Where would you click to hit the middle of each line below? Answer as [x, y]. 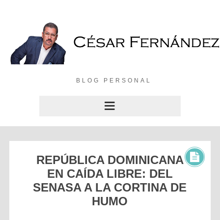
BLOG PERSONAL [114, 80]
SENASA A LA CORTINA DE [110, 187]
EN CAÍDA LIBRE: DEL [110, 173]
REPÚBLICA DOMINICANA [110, 160]
